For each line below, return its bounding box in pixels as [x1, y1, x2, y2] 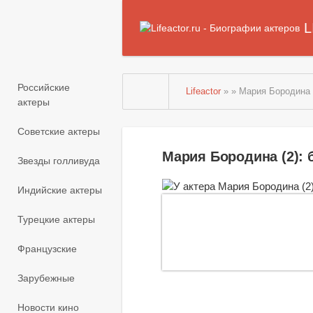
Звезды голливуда [17, 155, 100, 167]
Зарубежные [17, 272, 75, 284]
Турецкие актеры [17, 214, 95, 226]
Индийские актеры [17, 184, 102, 196]
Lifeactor [186, 87, 221, 96]
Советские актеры [17, 126, 100, 138]
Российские [17, 82, 70, 94]
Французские [17, 243, 77, 255]
